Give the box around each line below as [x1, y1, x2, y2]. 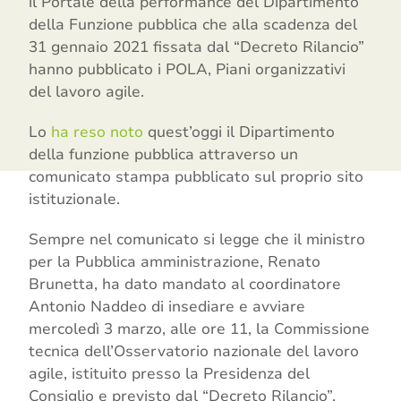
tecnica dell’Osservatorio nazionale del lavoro [29, 341, 360, 363]
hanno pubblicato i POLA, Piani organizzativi [29, 59, 346, 81]
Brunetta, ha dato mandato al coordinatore [29, 274, 342, 295]
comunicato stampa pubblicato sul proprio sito [29, 166, 364, 188]
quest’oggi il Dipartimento [143, 122, 336, 143]
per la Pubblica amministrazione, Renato [29, 252, 321, 273]
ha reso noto [51, 122, 144, 143]
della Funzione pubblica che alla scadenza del [29, 14, 358, 36]
